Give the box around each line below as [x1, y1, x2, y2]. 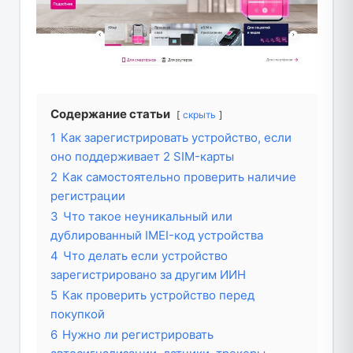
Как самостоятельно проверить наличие [61, 169, 296, 185]
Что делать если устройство [62, 248, 228, 264]
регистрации [50, 188, 125, 204]
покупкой [50, 307, 105, 322]
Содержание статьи [50, 106, 170, 122]
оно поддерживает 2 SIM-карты [50, 149, 234, 165]
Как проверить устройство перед [61, 288, 255, 303]
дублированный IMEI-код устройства [50, 228, 263, 243]
